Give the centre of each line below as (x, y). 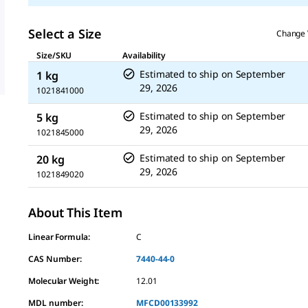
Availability (144, 55)
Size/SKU (54, 55)
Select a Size (65, 34)
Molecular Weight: (64, 281)
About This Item (75, 212)
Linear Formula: (59, 237)
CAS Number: (55, 259)
